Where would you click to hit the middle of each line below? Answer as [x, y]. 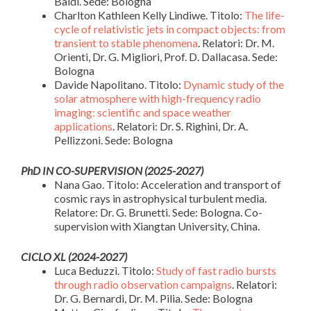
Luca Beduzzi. [88, 270]
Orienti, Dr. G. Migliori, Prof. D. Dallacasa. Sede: [166, 57]
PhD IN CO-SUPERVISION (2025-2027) [112, 170]
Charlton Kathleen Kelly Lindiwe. [132, 15]
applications [83, 126]
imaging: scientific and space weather [143, 112]
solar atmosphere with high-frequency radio [158, 98]
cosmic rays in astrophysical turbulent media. [160, 198]
